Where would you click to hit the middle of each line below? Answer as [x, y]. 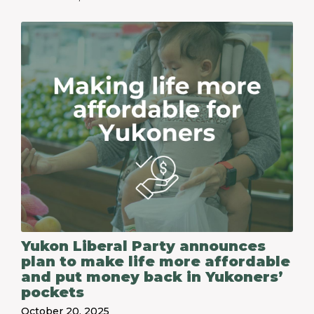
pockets [53, 292]
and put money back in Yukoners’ [82, 277]
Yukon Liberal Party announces [143, 246]
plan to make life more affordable [156, 261]
